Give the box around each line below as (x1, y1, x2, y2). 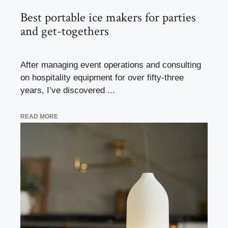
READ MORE (20, 113, 58, 121)
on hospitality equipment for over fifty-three (20, 72, 184, 82)
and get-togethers (20, 22, 109, 40)
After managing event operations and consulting (20, 60, 201, 70)
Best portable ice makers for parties (20, 9, 196, 26)
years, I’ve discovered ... (20, 85, 115, 95)
